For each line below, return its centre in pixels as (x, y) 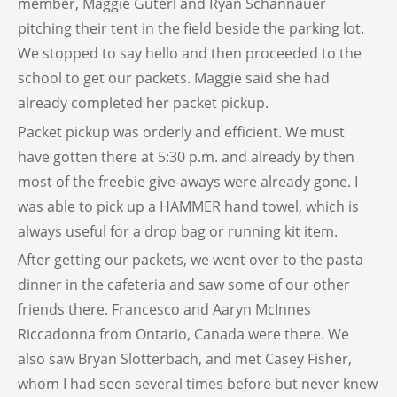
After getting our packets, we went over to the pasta (191, 259)
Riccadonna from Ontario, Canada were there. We (183, 334)
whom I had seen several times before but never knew (198, 383)
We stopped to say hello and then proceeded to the (190, 54)
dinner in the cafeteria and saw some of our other (184, 284)
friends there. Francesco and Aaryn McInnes (164, 309)
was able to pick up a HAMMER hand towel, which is (188, 206)
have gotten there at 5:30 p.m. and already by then (186, 156)
